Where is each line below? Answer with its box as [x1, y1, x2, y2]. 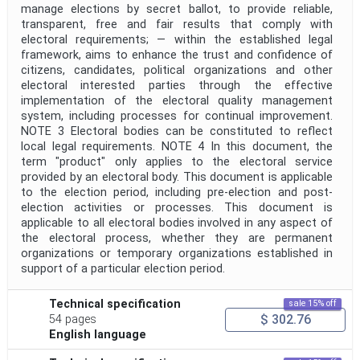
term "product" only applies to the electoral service [21, 155, 333, 170]
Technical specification [49, 297, 182, 312]
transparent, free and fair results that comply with [21, 18, 333, 32]
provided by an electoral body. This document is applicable [21, 170, 333, 185]
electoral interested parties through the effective [21, 79, 333, 93]
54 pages [49, 313, 97, 327]
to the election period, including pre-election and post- [21, 186, 333, 200]
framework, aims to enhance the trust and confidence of [21, 48, 333, 63]
